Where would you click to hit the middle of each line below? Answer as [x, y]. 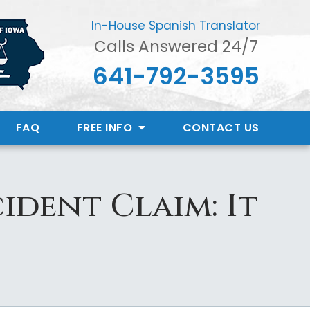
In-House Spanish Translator [176, 26]
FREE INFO [106, 127]
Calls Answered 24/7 [176, 47]
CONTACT [211, 127]
